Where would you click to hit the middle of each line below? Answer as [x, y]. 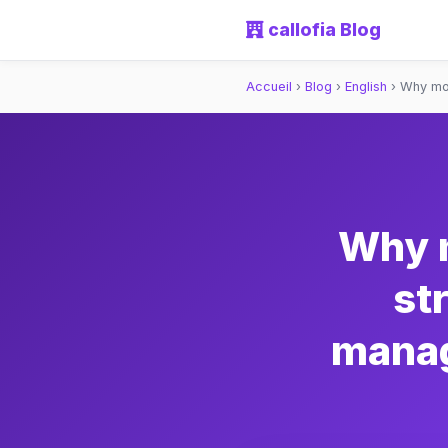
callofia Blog [322, 29]
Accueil [269, 86]
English [366, 86]
